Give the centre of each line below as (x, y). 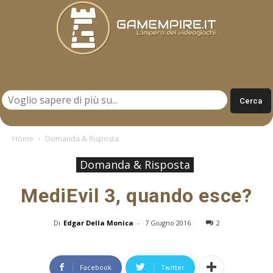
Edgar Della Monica (98, 222)
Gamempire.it (162, 82)
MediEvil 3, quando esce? (136, 195)
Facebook (95, 267)
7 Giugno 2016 (168, 222)
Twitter (172, 267)
